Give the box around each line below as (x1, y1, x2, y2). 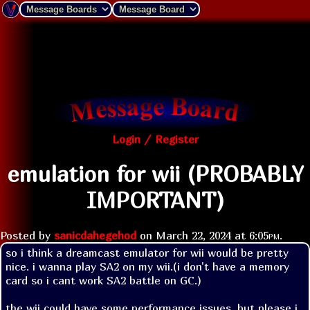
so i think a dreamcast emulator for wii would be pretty (6, 245, 289, 259)
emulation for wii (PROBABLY (6, 161, 304, 188)
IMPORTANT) (86, 187, 224, 214)
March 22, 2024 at (156, 228, 249, 242)
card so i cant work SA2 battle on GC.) (6, 273, 201, 287)
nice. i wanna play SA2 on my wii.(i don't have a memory (6, 259, 289, 273)
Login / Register (111, 132, 199, 146)
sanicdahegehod (54, 228, 136, 242)
